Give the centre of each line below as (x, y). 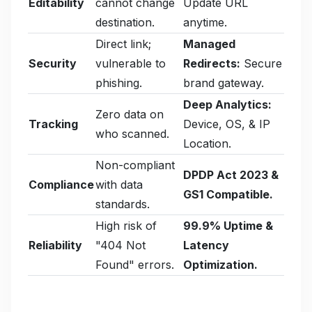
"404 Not (120, 245)
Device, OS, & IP (227, 124)
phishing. (119, 83)
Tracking (53, 124)
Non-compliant (135, 165)
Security (53, 63)
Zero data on (130, 114)
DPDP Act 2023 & (231, 174)
